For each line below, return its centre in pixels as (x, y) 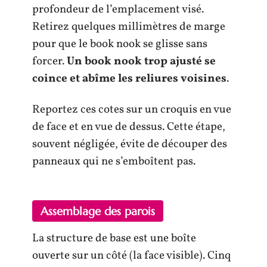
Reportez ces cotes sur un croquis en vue (132, 109)
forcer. (49, 61)
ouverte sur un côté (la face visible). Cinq (131, 256)
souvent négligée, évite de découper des (130, 144)
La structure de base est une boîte (114, 238)
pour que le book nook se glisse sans (120, 44)
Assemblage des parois (98, 211)
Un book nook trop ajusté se (141, 61)
